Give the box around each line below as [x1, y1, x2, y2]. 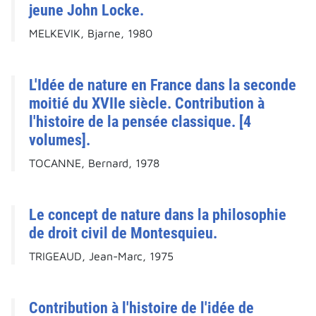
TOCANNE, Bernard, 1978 [29, 157, 159, 170]
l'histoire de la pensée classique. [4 [29, 112, 251, 131]
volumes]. [29, 130, 90, 150]
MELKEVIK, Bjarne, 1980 [29, 27, 152, 40]
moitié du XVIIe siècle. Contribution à [29, 94, 265, 113]
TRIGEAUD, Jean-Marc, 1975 [29, 250, 174, 263]
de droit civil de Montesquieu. [29, 224, 217, 243]
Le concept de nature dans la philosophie [29, 205, 286, 224]
